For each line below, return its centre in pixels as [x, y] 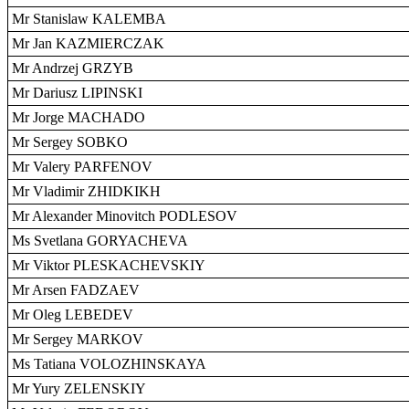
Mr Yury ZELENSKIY [79, 388]
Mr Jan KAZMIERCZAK [88, 43]
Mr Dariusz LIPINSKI [77, 93]
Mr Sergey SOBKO [70, 142]
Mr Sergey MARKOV [78, 339]
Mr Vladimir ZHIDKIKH [86, 191]
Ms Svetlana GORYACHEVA [100, 241]
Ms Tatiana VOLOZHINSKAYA [109, 364]
